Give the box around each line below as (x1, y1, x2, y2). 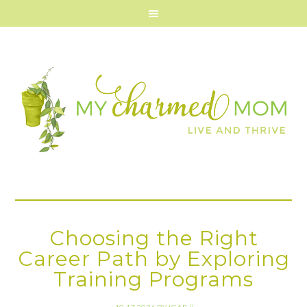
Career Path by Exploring (17, 246, 290, 271)
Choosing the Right (49, 225, 258, 251)
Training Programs (53, 267, 254, 292)
